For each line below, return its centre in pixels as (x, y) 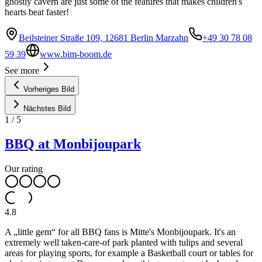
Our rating (24, 169)
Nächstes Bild (47, 108)
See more (22, 70)
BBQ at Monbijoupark (73, 144)
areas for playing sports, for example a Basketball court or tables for (129, 253)
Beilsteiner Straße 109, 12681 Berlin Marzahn (104, 37)
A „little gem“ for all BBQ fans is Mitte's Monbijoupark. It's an (120, 232)
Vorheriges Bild (49, 89)
